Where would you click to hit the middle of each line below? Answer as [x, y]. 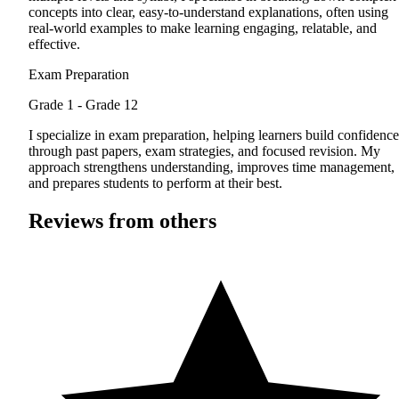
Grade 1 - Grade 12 [83, 105]
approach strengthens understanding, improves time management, [212, 167]
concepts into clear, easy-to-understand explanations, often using [208, 12]
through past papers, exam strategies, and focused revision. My [204, 151]
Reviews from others [122, 221]
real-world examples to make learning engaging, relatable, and [203, 28]
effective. [54, 45]
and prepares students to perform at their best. [155, 183]
